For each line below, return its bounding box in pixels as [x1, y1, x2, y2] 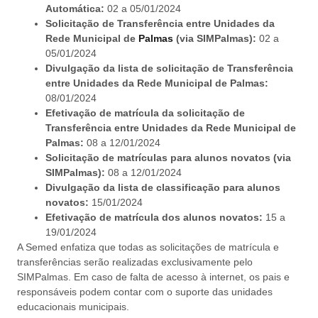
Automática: [45, 2, 104, 14]
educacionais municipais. [17, 300, 129, 312]
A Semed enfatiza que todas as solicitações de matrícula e [17, 241, 279, 253]
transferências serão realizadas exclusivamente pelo [17, 256, 253, 268]
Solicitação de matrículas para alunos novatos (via [45, 151, 291, 163]
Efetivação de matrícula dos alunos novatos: [45, 211, 263, 223]
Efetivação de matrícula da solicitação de [45, 106, 245, 119]
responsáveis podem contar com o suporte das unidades [17, 285, 273, 297]
